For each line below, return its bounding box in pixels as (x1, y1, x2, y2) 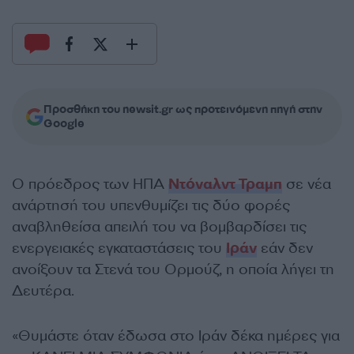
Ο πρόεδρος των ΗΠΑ (12, 175, 168, 194)
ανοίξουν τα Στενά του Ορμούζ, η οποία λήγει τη (12, 260, 334, 279)
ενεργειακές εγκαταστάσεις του (12, 239, 226, 258)
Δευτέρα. (12, 281, 74, 300)
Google (43, 116, 85, 131)
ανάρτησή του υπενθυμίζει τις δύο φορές (12, 196, 290, 215)
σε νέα (282, 175, 331, 194)
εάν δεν (257, 239, 313, 258)
